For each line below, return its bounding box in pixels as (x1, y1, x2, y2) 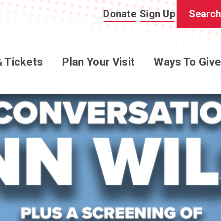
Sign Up (140, 7, 175, 20)
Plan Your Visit (62, 56, 135, 68)
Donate (103, 7, 136, 20)
